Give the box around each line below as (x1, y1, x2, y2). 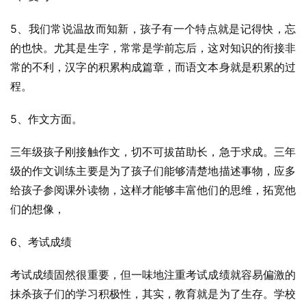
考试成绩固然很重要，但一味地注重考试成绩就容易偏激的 (10, 268, 296, 281)
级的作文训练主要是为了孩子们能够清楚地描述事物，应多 (10, 164, 296, 178)
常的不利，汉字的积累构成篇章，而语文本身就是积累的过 (10, 60, 296, 74)
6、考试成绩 (10, 235, 72, 249)
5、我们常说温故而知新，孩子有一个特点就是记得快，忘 (10, 22, 296, 36)
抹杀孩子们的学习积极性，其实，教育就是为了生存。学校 (10, 287, 296, 301)
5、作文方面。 (10, 112, 83, 126)
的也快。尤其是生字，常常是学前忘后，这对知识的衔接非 (10, 41, 296, 55)
